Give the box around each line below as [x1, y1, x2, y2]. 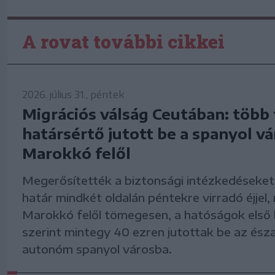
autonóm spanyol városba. [22, 242, 172, 257]
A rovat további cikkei [22, 29, 225, 54]
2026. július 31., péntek [22, 88, 124, 101]
